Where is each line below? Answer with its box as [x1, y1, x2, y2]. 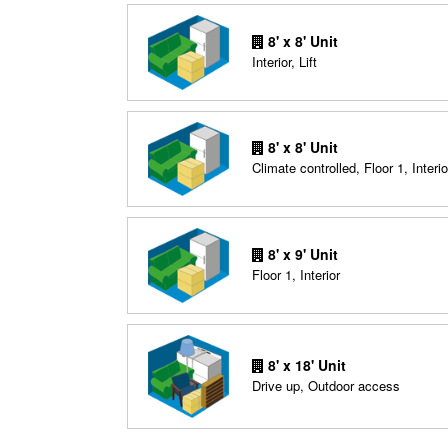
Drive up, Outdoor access [251, 375, 400, 395]
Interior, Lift [251, 52, 317, 72]
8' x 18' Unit [263, 354, 346, 375]
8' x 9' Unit [263, 243, 338, 264]
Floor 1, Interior [251, 264, 340, 284]
